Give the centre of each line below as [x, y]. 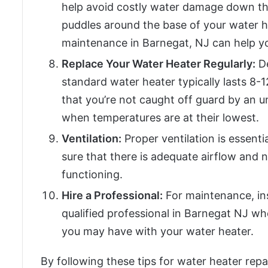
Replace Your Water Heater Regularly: [159, 64]
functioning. [92, 175]
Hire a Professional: [112, 196]
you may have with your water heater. [158, 232]
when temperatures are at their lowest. [160, 118]
